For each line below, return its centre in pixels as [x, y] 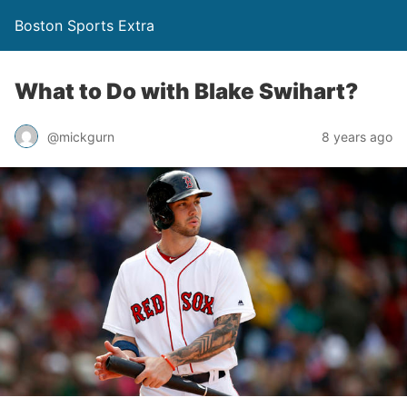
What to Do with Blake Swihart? [186, 91]
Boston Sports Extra [84, 25]
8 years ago [357, 136]
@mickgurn [81, 136]
